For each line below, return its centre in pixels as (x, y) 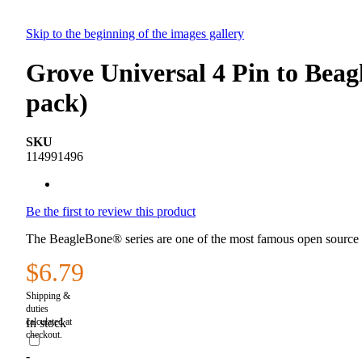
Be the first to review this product (111, 212)
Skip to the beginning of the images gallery (135, 33)
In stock (46, 323)
